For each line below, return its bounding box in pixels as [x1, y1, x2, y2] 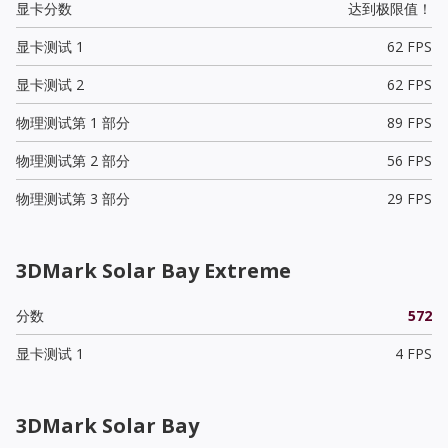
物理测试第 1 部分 [16, 112, 130, 132]
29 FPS [386, 188, 432, 208]
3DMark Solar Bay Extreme [16, 256, 291, 284]
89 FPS [386, 112, 432, 132]
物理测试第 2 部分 [16, 150, 130, 170]
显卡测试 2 [16, 74, 84, 94]
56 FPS [386, 150, 432, 170]
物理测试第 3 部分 [16, 188, 130, 208]
